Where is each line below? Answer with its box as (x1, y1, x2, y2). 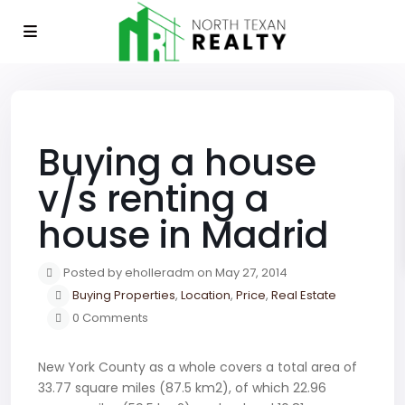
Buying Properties (72, 287, 175, 304)
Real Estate (271, 287, 336, 304)
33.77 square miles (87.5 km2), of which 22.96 (38, 379, 326, 397)
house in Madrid (38, 210, 329, 260)
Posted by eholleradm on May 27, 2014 (61, 264, 287, 281)
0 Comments (70, 309, 148, 326)
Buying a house (38, 137, 316, 188)
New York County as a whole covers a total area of (38, 358, 357, 376)
